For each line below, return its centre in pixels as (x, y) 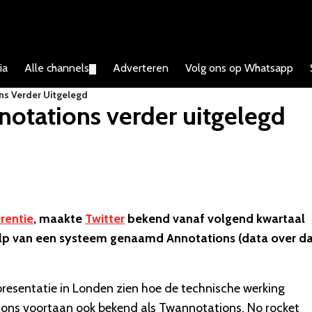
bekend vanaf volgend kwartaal (215, 219)
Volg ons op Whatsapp (239, 68)
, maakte (59, 219)
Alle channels (57, 68)
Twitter (105, 219)
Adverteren (141, 68)
